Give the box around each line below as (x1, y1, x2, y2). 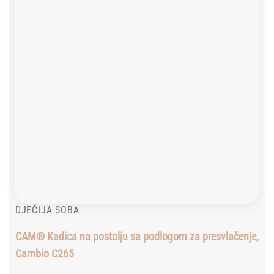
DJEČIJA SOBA (15, 204, 80, 216)
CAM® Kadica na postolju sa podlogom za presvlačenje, (15, 230, 259, 243)
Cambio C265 (15, 247, 74, 261)
